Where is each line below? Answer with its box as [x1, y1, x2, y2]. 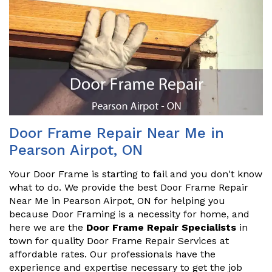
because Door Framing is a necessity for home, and [9, 208, 250, 220]
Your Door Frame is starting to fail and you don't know [9, 168, 262, 180]
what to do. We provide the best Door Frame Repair [9, 182, 248, 194]
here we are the [9, 222, 86, 234]
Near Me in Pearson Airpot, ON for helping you [9, 195, 225, 207]
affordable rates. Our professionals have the [9, 248, 216, 260]
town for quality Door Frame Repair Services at [9, 235, 229, 247]
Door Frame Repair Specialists [86, 222, 236, 234]
